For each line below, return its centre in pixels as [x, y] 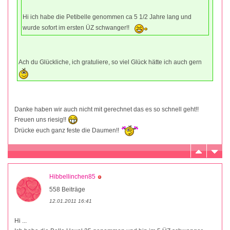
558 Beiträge [67, 190]
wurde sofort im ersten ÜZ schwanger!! [77, 27]
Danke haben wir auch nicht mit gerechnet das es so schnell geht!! [107, 109]
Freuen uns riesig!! [41, 119]
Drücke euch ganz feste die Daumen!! [68, 131]
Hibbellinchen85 [72, 177]
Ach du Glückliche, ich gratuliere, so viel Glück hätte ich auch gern [110, 62]
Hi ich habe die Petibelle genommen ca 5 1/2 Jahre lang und [107, 17]
